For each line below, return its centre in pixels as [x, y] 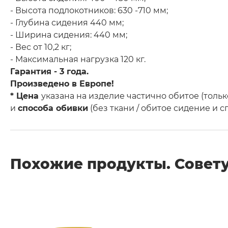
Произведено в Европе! [62, 84]
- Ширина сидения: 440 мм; [69, 35]
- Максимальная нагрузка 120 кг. [78, 59]
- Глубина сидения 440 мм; [68, 23]
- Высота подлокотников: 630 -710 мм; [89, 10]
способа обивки [53, 108]
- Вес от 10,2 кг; [41, 47]
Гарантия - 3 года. [52, 72]
